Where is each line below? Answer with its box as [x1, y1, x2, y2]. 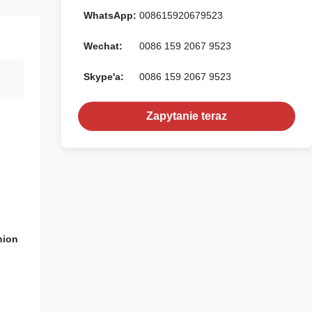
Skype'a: [84, 71, 124, 82]
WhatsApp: [84, 10, 136, 21]
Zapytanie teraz [146, 110, 227, 122]
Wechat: [84, 40, 123, 52]
